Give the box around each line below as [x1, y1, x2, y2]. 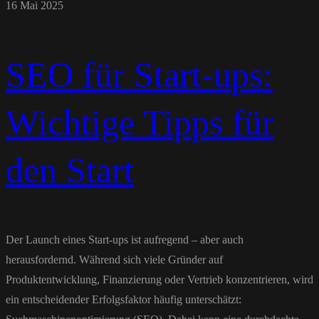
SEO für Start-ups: [6, 55, 273, 95]
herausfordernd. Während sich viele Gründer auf [6, 253, 223, 266]
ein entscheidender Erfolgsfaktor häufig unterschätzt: [6, 293, 241, 306]
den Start [6, 150, 134, 191]
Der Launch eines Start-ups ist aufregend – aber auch [6, 234, 244, 246]
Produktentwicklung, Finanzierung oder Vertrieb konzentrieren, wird [6, 273, 313, 286]
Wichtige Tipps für [6, 103, 274, 143]
